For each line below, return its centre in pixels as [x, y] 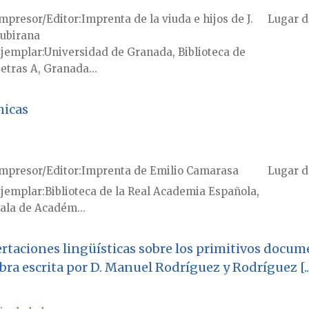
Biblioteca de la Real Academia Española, [152, 192]
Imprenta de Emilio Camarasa [160, 171]
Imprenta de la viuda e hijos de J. [167, 19]
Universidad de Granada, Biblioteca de [144, 52]
